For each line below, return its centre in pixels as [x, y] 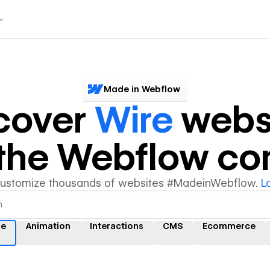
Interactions [117, 226]
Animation [48, 226]
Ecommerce [229, 226]
